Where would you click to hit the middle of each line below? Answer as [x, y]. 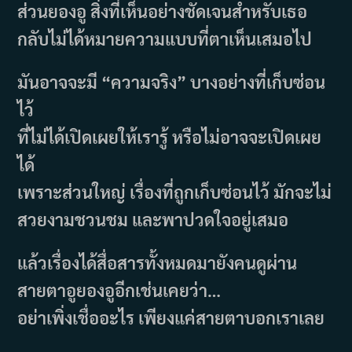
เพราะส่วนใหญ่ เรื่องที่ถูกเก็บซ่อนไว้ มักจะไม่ [175, 191]
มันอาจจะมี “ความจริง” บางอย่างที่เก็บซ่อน [172, 81]
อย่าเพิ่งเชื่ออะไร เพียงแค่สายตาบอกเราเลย [171, 317]
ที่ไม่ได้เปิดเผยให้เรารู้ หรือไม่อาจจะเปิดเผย [170, 136]
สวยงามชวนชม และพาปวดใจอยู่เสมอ [153, 219]
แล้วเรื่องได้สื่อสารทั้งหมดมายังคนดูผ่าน [158, 262]
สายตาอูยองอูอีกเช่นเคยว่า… [119, 290]
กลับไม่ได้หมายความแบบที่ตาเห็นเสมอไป [165, 38]
